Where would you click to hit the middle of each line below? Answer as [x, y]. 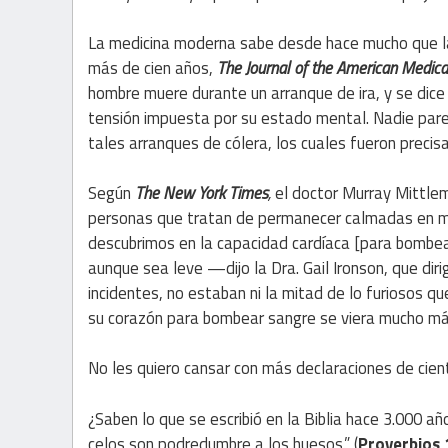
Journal [267, 67]
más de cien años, [152, 67]
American [366, 67]
